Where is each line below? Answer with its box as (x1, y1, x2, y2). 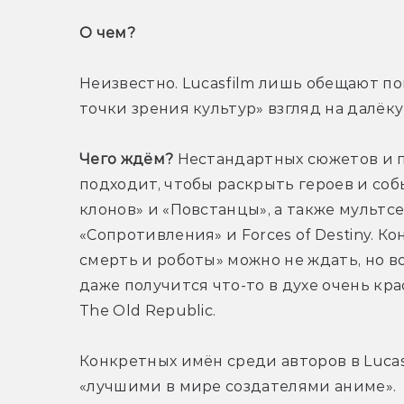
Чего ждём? (79, 151, 174, 169)
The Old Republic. (79, 302, 216, 320)
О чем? (79, 24, 140, 42)
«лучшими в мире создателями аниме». (79, 378, 397, 396)
